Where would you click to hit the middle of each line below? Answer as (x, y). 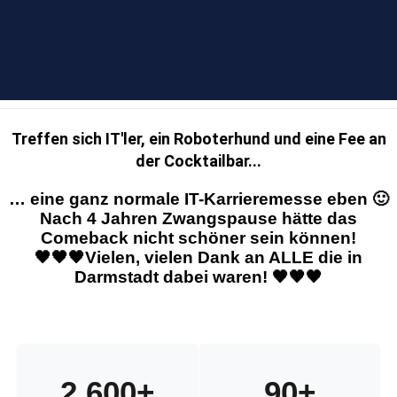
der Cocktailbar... (198, 161)
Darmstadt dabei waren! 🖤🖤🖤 (198, 277)
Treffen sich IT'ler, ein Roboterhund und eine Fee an (198, 139)
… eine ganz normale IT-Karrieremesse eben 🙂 (198, 199)
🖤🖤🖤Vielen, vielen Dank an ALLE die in (198, 258)
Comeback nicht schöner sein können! (198, 238)
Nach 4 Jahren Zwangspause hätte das (198, 219)
